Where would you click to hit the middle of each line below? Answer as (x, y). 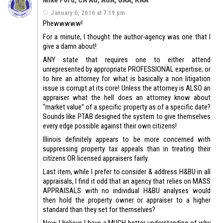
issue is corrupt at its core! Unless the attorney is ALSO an (127, 88)
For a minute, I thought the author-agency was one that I (127, 37)
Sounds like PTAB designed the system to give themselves (127, 117)
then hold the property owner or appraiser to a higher (127, 200)
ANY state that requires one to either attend (127, 60)
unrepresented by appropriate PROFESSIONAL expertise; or (127, 69)
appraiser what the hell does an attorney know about (127, 98)
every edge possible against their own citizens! (110, 126)
